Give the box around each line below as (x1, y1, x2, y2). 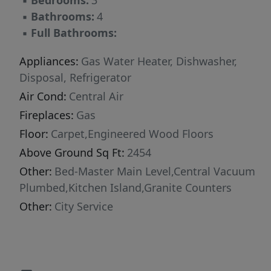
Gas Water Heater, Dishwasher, (81, 54, 237, 69)
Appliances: (19, 54, 79, 69)
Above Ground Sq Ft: (19, 145, 125, 160)
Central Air (69, 89, 123, 104)
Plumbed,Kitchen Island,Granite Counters (19, 180, 232, 195)
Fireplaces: (19, 108, 74, 123)
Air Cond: (19, 89, 67, 104)
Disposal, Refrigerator (19, 70, 131, 85)
